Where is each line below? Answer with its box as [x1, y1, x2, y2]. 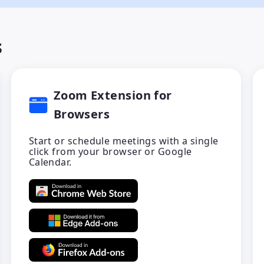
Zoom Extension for [53, 87, 172, 103]
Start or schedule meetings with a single [28, 134, 219, 147]
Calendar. [28, 156, 72, 169]
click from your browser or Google [28, 145, 192, 158]
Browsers [53, 106, 110, 122]
